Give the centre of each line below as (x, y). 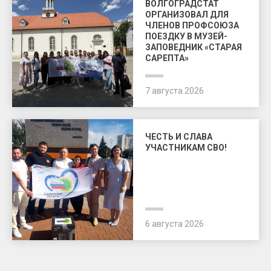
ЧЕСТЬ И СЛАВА (179, 137)
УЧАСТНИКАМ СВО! (186, 148)
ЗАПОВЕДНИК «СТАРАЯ (194, 47)
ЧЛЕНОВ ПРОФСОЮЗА (192, 25)
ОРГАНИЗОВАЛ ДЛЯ (187, 15)
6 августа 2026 (175, 224)
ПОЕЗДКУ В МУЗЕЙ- (186, 36)
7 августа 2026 (175, 91)
